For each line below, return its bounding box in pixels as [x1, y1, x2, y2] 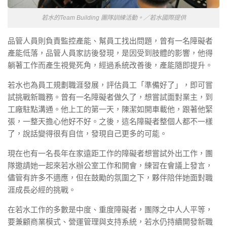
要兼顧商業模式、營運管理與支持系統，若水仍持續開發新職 [8, 217, 213, 226]
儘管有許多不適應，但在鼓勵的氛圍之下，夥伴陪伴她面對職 [8, 173, 213, 182]
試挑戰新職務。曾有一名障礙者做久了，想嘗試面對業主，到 [8, 92, 213, 101]
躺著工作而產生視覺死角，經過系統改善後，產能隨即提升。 [8, 60, 213, 69]
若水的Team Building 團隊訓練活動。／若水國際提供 [41, 14, 186, 21]
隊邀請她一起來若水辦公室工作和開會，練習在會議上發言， [8, 161, 213, 170]
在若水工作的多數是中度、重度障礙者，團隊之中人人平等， [8, 205, 213, 214]
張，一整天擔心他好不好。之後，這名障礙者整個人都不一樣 [8, 117, 213, 126]
